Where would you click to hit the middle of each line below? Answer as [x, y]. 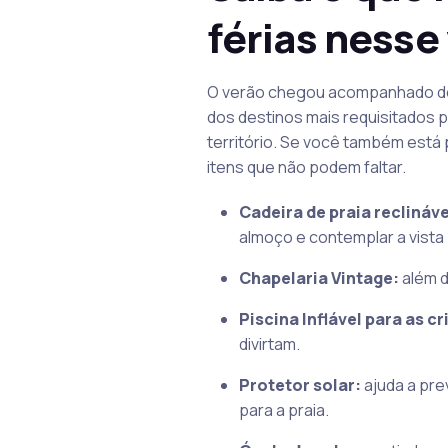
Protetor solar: [299, 384]
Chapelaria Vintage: [318, 277]
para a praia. [283, 409]
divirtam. [269, 343]
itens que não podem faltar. [306, 166]
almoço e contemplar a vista [341, 236]
